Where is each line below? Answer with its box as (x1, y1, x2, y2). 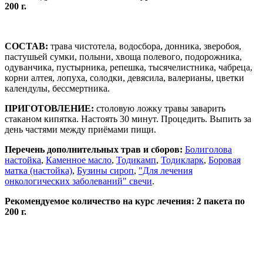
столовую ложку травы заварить (94, 103, 225, 113)
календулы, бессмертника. (5, 83, 110, 93)
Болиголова (185, 144, 232, 154)
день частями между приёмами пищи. (5, 124, 156, 134)
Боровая (208, 154, 241, 165)
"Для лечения (139, 165, 193, 176)
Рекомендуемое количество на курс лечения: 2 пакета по (5, 195, 245, 206)
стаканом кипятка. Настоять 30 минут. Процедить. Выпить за (5, 113, 251, 124)
